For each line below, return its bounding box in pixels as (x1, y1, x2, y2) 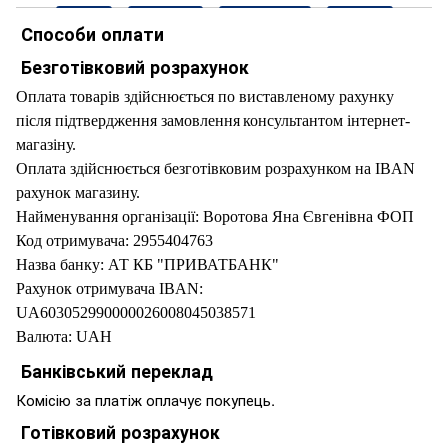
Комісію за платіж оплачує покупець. (16, 388, 275, 410)
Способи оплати (21, 21, 164, 48)
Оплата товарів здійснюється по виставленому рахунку (16, 88, 394, 106)
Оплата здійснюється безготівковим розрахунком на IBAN (16, 160, 415, 178)
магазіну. (16, 136, 76, 154)
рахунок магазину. (16, 184, 140, 202)
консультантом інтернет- (243, 112, 410, 130)
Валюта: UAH (16, 328, 112, 346)
